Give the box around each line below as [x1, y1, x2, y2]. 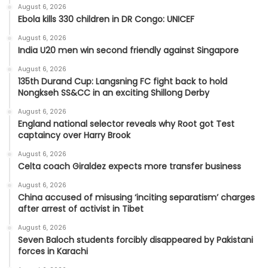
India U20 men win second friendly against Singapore [18, 44, 239, 56]
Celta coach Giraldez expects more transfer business [18, 160, 241, 172]
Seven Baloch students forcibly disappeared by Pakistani [18, 233, 253, 246]
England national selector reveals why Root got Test [18, 117, 234, 130]
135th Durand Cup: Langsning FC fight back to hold [18, 75, 227, 87]
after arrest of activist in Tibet [18, 202, 144, 215]
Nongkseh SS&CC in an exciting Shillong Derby [18, 86, 209, 99]
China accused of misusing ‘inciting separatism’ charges [18, 191, 255, 203]
